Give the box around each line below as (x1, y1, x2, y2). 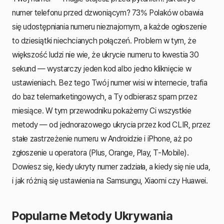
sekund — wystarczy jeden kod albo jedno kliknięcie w (12, 63, 191, 73)
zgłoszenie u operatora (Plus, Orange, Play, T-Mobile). (12, 147, 189, 157)
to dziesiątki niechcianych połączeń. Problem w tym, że (12, 35, 196, 45)
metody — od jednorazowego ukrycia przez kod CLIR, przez (12, 119, 211, 129)
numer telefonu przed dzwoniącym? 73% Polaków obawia (12, 7, 203, 17)
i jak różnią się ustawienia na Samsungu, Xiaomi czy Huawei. (12, 175, 208, 185)
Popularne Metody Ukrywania (12, 208, 173, 223)
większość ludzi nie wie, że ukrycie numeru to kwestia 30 (12, 49, 199, 59)
